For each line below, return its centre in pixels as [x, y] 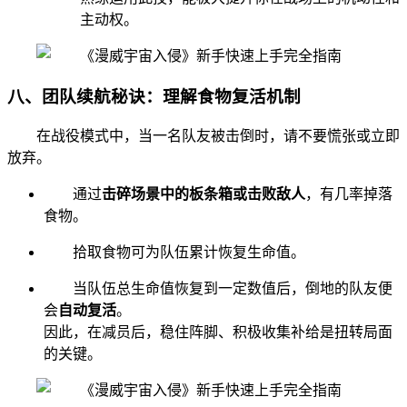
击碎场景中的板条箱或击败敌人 [203, 194]
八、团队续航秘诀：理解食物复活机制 [154, 96]
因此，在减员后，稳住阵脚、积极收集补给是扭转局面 [218, 333]
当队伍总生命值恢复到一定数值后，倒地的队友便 [233, 289]
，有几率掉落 [349, 194]
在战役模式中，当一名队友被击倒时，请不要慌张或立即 [218, 136]
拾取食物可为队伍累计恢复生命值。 [189, 253]
